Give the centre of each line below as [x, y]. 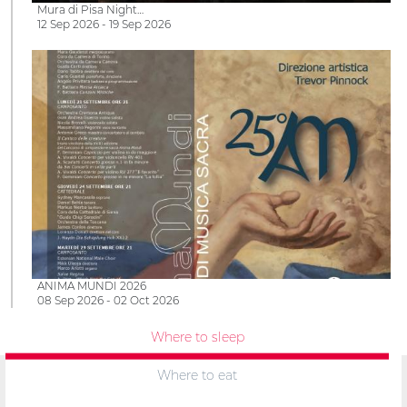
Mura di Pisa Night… [90, 10]
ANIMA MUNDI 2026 [92, 285]
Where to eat [197, 376]
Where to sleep [197, 337]
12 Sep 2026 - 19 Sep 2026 [104, 25]
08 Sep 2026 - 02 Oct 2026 [108, 300]
